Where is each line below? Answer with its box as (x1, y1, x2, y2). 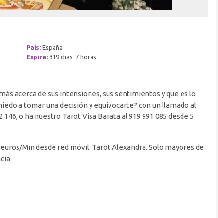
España (41, 44, 63, 51)
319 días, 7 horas (48, 54, 96, 60)
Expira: (26, 54, 48, 60)
